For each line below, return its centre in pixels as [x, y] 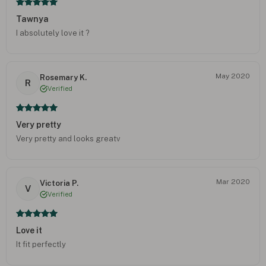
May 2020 [233, 76]
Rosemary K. [63, 78]
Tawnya [32, 19]
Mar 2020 [233, 181]
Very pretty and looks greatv [68, 138]
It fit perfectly [41, 244]
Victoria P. [59, 183]
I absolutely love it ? [53, 33]
